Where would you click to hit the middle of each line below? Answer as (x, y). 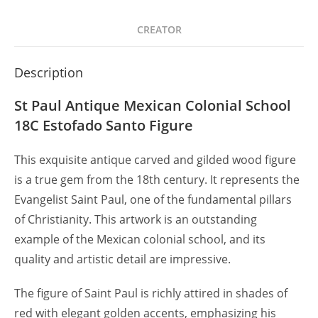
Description (49, 73)
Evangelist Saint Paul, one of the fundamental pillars (153, 200)
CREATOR (159, 30)
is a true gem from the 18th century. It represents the (157, 180)
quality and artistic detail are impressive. (122, 259)
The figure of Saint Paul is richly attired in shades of (151, 294)
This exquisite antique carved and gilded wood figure (155, 160)
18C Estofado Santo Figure (104, 126)
